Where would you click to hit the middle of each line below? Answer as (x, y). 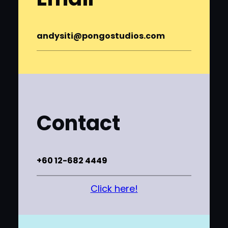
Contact (78, 123)
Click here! (114, 189)
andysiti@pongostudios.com (101, 36)
